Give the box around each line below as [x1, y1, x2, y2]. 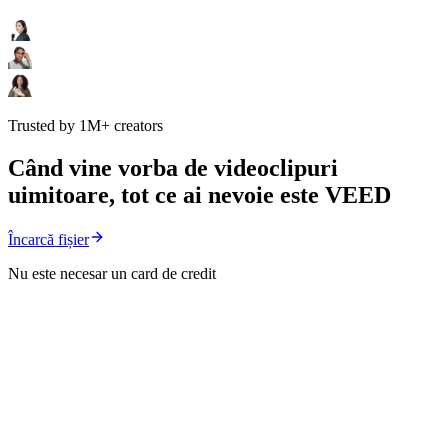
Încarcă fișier [8, 231, 89, 249]
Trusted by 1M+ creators [8, 117, 163, 135]
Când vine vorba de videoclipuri [8, 155, 338, 182]
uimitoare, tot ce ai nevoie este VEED [8, 182, 391, 209]
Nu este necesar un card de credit [8, 265, 216, 283]
